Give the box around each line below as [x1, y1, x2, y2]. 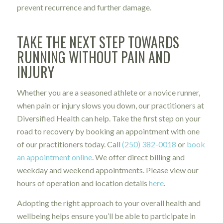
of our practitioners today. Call [16, 139, 122, 149]
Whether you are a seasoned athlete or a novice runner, [16, 88, 200, 98]
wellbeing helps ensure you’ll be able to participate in [16, 211, 196, 221]
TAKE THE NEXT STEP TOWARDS [16, 31, 179, 52]
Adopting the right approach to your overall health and [16, 198, 201, 208]
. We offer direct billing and [92, 152, 185, 162]
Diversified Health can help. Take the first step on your [16, 113, 201, 123]
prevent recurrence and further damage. [16, 2, 153, 12]
